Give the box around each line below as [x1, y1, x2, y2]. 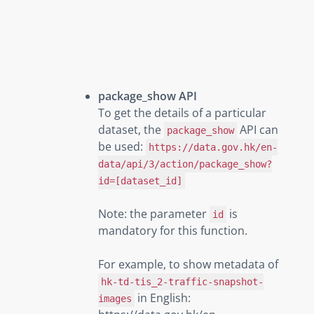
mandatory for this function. [98, 222, 247, 238]
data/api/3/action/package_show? [98, 158, 272, 170]
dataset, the [98, 121, 164, 137]
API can [237, 121, 279, 137]
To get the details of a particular [98, 104, 266, 121]
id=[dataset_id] [98, 175, 182, 186]
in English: [135, 289, 191, 306]
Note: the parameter [98, 205, 210, 221]
